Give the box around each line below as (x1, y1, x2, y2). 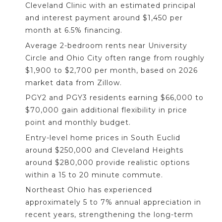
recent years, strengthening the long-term (25, 210, 193, 220)
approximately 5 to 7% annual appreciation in (25, 198, 201, 207)
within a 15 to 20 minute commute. (25, 170, 163, 179)
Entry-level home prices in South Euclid (25, 133, 180, 142)
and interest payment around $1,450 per (25, 13, 183, 22)
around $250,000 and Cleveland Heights (25, 145, 183, 155)
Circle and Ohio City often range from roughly (25, 53, 205, 62)
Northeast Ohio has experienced (25, 185, 152, 195)
